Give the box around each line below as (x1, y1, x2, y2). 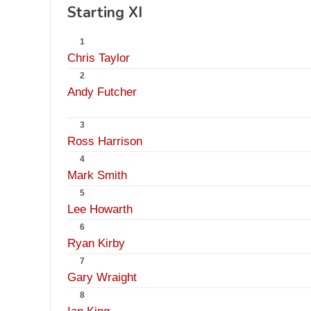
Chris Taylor (67, 51, 130, 65)
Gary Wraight (67, 271, 137, 284)
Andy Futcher (67, 85, 137, 99)
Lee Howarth (67, 203, 133, 216)
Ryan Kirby (67, 237, 125, 250)
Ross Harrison (67, 135, 142, 148)
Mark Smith (67, 169, 127, 182)
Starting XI (67, 3, 142, 22)
